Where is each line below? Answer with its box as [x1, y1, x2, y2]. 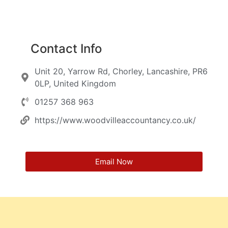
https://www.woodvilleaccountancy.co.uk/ [34, 115, 196, 126]
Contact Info [31, 41, 102, 56]
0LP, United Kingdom [34, 78, 116, 89]
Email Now [95, 157, 133, 167]
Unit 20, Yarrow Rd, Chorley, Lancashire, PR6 [34, 66, 208, 77]
